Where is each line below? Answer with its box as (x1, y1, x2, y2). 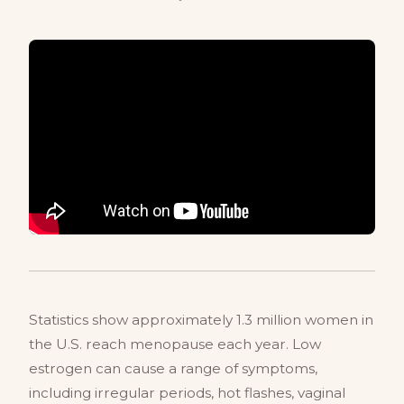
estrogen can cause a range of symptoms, (29, 360, 317, 377)
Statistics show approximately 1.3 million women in (29, 311, 373, 328)
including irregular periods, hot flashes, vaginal (29, 384, 345, 401)
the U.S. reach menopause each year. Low (29, 335, 321, 353)
